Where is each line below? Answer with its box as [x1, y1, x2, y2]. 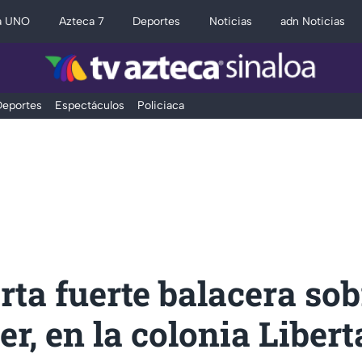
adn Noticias [280, 15, 346, 28]
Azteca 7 [58, 15, 104, 28]
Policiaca [137, 99, 184, 112]
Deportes [133, 15, 181, 28]
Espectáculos [54, 99, 124, 112]
